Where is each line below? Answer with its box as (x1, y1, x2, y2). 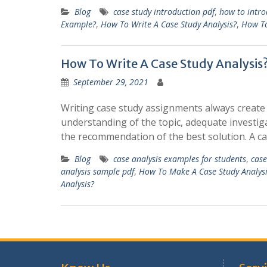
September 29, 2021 (73, 76, 148, 88)
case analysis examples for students (113, 153, 246, 164)
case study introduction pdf (113, 6, 215, 17)
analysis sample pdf (61, 166, 134, 177)
